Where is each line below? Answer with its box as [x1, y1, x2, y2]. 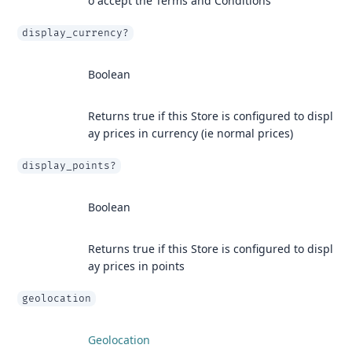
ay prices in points [88, 258, 185, 273]
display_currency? [22, 27, 129, 39]
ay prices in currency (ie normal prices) [88, 126, 293, 141]
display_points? [22, 159, 116, 172]
